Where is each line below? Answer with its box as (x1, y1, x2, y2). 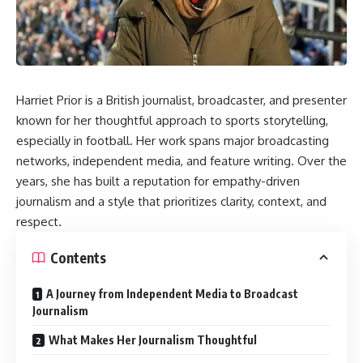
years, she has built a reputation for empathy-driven (16, 173, 300, 190)
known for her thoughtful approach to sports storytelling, (16, 113, 328, 129)
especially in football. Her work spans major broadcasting (16, 133, 329, 149)
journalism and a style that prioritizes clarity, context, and (16, 194, 327, 210)
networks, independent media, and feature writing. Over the (16, 153, 347, 169)
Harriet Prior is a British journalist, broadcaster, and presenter (16, 92, 347, 109)
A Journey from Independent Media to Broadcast (46, 287, 298, 301)
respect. (16, 214, 62, 230)
